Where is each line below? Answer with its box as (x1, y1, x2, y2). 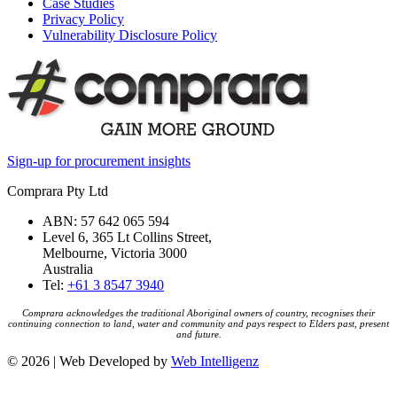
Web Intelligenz (171, 354, 259, 370)
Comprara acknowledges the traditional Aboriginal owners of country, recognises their (22, 307, 375, 319)
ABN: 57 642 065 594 (43, 214, 169, 230)
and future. (175, 329, 222, 340)
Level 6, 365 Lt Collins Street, (43, 230, 212, 245)
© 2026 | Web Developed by (7, 354, 171, 370)
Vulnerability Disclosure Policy (43, 27, 217, 43)
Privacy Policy (43, 12, 124, 27)
